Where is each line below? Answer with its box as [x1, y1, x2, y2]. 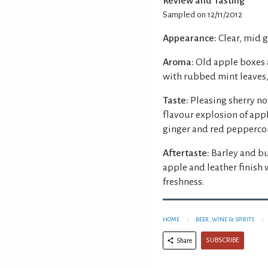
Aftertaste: [163, 147, 209, 159]
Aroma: [163, 56, 194, 68]
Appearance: [163, 32, 217, 44]
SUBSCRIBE [206, 236, 239, 244]
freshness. [163, 176, 204, 187]
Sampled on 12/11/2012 [163, 10, 242, 19]
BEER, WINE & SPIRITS [196, 215, 254, 223]
